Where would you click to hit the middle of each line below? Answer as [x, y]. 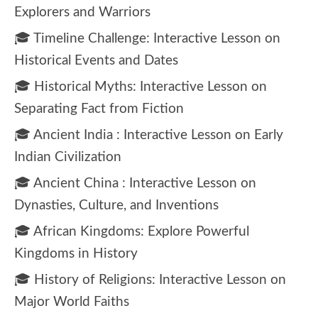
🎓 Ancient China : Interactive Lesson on [135, 183]
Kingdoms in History [76, 253]
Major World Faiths [72, 302]
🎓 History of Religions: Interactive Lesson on [150, 280]
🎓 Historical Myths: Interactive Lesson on [141, 87]
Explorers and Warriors [82, 12]
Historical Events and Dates [96, 60]
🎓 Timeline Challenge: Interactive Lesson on [147, 38]
